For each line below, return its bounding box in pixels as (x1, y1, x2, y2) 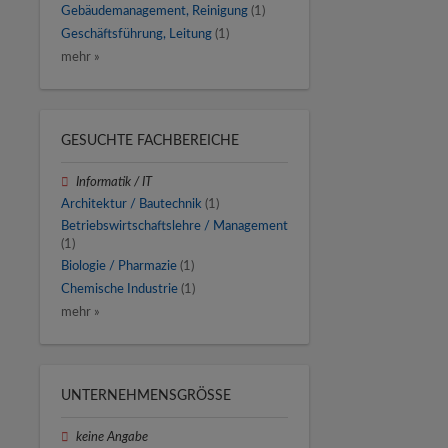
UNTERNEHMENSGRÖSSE (61, 388, 223, 403)
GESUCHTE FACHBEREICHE (61, 133, 239, 148)
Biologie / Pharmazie (61, 260, 177, 273)
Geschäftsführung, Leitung (61, 27, 212, 40)
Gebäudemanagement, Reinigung (61, 5, 248, 18)
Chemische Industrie (61, 282, 178, 295)
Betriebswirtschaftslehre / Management (61, 220, 288, 233)
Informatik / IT (76, 175, 153, 188)
